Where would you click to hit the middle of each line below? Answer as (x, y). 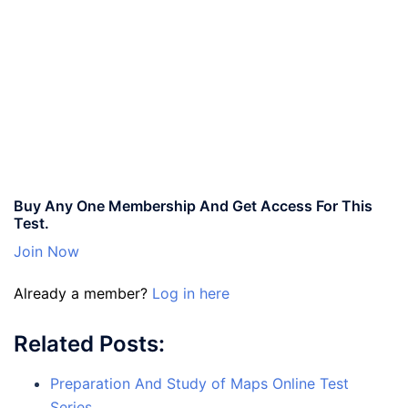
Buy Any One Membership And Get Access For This (193, 205)
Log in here (191, 293)
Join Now (46, 251)
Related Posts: (89, 343)
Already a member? (83, 293)
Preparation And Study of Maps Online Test (199, 383)
